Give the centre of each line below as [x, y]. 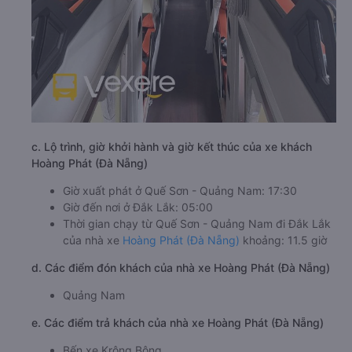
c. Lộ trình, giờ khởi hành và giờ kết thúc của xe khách [172, 146]
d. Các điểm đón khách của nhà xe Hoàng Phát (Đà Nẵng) [181, 267]
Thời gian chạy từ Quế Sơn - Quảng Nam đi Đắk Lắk [197, 223]
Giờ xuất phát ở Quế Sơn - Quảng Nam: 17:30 [180, 190]
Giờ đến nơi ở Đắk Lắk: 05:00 [138, 207]
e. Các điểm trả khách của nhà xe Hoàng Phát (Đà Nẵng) [178, 322]
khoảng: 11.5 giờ [283, 240]
